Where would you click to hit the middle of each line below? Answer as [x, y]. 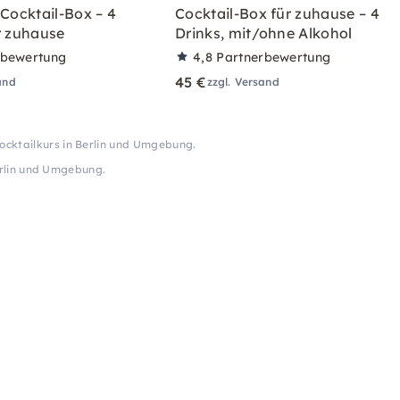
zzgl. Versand [243, 81]
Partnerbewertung [274, 57]
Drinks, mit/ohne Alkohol [264, 33]
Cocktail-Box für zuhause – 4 [277, 13]
